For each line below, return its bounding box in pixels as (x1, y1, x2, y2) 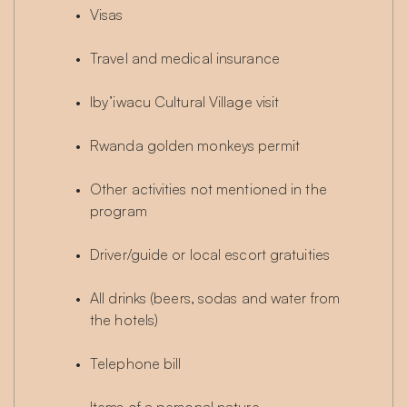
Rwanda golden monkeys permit (90, 136, 300, 155)
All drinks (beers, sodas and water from (90, 289, 340, 308)
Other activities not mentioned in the (90, 180, 327, 199)
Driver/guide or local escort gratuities (90, 245, 330, 264)
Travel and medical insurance (90, 49, 280, 68)
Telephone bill (90, 354, 182, 373)
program (90, 202, 147, 221)
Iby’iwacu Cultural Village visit (90, 93, 280, 112)
